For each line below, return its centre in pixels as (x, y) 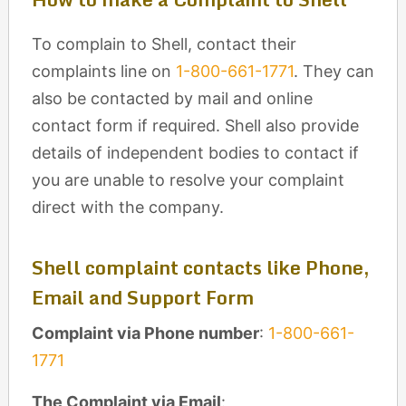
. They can (333, 71)
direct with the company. (127, 207)
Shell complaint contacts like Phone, (200, 267)
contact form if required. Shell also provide (195, 126)
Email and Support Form (142, 297)
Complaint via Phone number (145, 333)
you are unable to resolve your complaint (188, 180)
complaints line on (103, 71)
